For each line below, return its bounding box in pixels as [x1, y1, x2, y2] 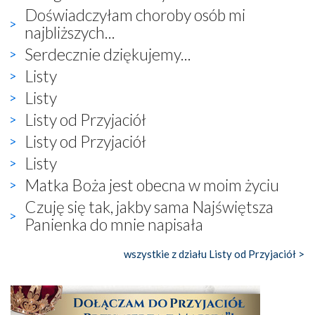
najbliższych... [25, 22, 115, 42]
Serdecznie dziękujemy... [25, 44, 191, 64]
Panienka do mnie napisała [25, 214, 203, 234]
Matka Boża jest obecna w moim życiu [25, 174, 279, 195]
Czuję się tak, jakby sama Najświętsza [25, 196, 274, 217]
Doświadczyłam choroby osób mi [25, 4, 245, 25]
